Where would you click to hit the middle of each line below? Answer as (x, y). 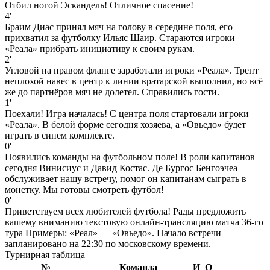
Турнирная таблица (45, 254)
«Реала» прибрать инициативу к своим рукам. (100, 48)
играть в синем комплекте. (60, 135)
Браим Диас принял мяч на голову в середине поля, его (119, 27)
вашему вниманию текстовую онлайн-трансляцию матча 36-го (134, 222)
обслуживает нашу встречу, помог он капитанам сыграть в (126, 178)
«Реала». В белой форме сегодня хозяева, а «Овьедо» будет (125, 124)
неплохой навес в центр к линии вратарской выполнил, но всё (134, 81)
